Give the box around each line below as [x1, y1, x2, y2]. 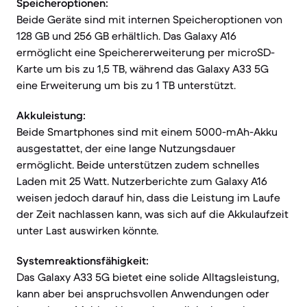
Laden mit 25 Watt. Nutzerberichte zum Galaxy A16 [16, 174, 267, 188]
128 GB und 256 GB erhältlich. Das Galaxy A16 [16, 29, 236, 42]
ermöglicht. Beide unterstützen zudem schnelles [16, 158, 260, 171]
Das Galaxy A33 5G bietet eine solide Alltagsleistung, [16, 270, 279, 284]
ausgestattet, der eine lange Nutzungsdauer [16, 141, 236, 155]
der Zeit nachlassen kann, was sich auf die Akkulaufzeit [16, 207, 288, 221]
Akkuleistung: [16, 108, 86, 122]
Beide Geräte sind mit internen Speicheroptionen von [16, 12, 282, 26]
